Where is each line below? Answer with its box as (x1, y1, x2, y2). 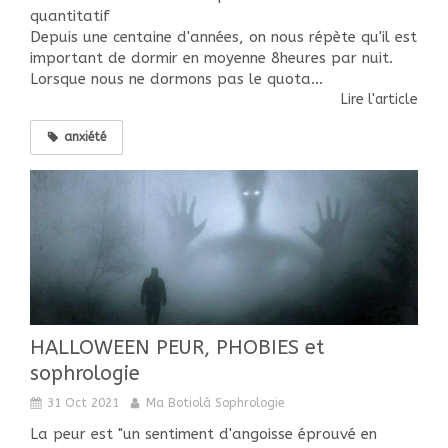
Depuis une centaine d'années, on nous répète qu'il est (30, 27, 417, 46)
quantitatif (30, 6, 110, 25)
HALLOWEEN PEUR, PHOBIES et (30, 335, 324, 359)
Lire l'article (341, 90, 418, 108)
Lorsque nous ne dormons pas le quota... (30, 69, 323, 88)
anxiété (64, 129, 106, 144)
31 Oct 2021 (47, 395, 119, 410)
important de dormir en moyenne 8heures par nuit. (30, 48, 393, 67)
